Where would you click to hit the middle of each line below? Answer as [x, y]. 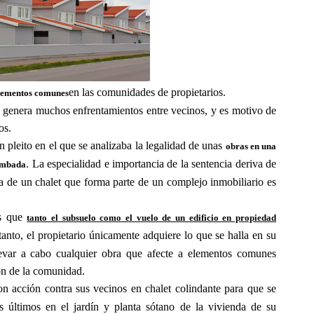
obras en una [251, 146]
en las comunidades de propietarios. [147, 92]
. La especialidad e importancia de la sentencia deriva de [151, 164]
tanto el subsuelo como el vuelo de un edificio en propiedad [152, 218]
